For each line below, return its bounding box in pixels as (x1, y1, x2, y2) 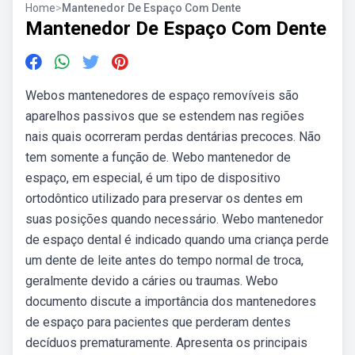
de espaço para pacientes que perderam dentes (25, 315, 291, 330)
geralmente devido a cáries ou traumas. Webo (25, 273, 278, 288)
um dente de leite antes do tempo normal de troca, (25, 253, 303, 268)
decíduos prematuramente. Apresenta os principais (25, 335, 307, 350)
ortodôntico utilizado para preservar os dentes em (25, 191, 303, 206)
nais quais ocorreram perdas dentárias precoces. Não (25, 129, 321, 144)
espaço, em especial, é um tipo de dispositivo (25, 170, 281, 185)
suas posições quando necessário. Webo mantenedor (25, 212, 323, 227)
